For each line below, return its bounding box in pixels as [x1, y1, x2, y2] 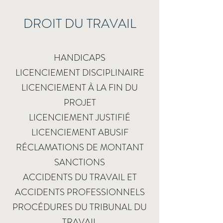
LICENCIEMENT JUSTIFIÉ [29, 111, 130, 124]
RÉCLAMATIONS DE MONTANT [15, 141, 144, 154]
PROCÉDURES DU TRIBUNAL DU [12, 201, 147, 214]
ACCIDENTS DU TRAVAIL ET [22, 171, 137, 184]
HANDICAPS [54, 51, 106, 64]
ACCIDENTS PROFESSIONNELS [14, 186, 145, 199]
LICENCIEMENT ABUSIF [31, 126, 128, 139]
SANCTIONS [54, 156, 105, 169]
